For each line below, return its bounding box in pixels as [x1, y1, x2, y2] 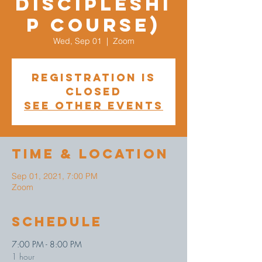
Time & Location [12, 146, 169, 162]
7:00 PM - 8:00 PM [12, 239, 82, 250]
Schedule [12, 213, 102, 230]
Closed [65, 85, 122, 98]
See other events [24, 99, 163, 112]
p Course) [26, 13, 161, 37]
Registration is [32, 71, 156, 84]
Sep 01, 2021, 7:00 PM [12, 171, 98, 181]
